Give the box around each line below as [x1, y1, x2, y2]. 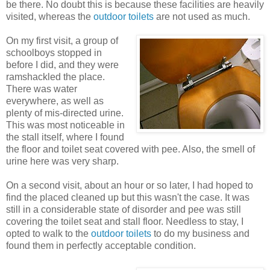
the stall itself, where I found [6, 131, 124, 142]
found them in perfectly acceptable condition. [6, 240, 196, 251]
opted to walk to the [6, 228, 91, 239]
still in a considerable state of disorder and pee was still [6, 204, 241, 215]
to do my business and [151, 228, 250, 239]
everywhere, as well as [6, 95, 104, 106]
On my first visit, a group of [6, 35, 118, 46]
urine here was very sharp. [6, 155, 119, 166]
